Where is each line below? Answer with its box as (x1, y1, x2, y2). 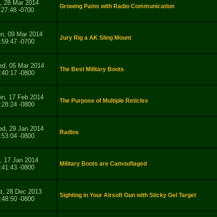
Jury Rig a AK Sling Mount (60, 34, 131, 42)
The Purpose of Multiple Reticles (60, 97, 148, 105)
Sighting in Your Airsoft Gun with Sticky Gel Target (60, 192, 196, 199)
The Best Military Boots (60, 66, 124, 73)
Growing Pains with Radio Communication (60, 3, 174, 10)
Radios (60, 129, 79, 136)
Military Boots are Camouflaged (60, 160, 147, 168)
